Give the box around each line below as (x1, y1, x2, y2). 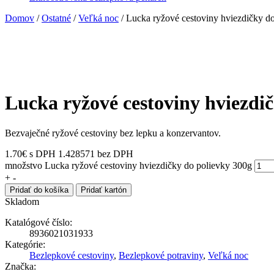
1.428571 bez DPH (58, 148, 133, 159)
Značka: (5, 261, 36, 272)
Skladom (5, 196, 39, 207)
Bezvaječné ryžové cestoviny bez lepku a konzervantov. (5, 127, 221, 138)
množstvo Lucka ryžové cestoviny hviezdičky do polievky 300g (5, 160, 252, 171)
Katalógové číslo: (5, 217, 72, 228)
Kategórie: (5, 239, 45, 250)
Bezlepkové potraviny (119, 250, 203, 261)
